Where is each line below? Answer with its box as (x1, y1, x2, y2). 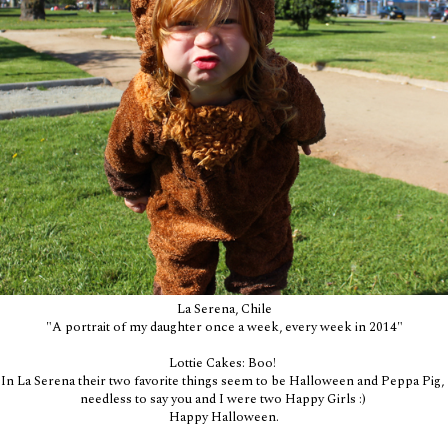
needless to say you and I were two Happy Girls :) (79, 388, 369, 409)
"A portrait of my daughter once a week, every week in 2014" (45, 316, 403, 337)
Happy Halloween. (169, 406, 279, 427)
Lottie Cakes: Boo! (169, 352, 279, 373)
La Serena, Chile (176, 298, 272, 319)
